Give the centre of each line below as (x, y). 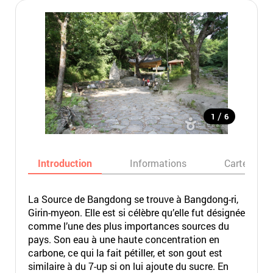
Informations (158, 163)
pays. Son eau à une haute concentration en (123, 239)
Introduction (65, 163)
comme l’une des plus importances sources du (128, 226)
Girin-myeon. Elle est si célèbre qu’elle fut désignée (136, 212)
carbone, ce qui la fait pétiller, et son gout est (125, 253)
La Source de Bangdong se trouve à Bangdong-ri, (133, 199)
